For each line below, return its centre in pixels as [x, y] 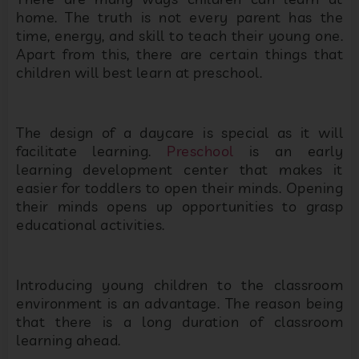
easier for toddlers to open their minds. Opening [179, 188]
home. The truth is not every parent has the [179, 18]
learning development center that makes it [179, 170]
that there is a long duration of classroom [179, 321]
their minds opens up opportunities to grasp [179, 207]
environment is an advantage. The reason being [179, 303]
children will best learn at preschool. [139, 73]
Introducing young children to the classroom [179, 284]
